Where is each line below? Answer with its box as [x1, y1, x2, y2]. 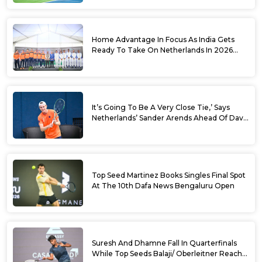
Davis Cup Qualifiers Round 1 [92, 56, 193, 65]
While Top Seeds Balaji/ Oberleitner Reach [92, 249, 242, 258]
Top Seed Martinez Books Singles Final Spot [92, 170, 246, 180]
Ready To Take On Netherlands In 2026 [92, 45, 233, 54]
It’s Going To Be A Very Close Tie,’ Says [92, 102, 230, 112]
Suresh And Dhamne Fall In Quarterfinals [92, 238, 237, 247]
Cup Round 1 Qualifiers [92, 123, 172, 133]
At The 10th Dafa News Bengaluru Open [92, 181, 235, 190]
